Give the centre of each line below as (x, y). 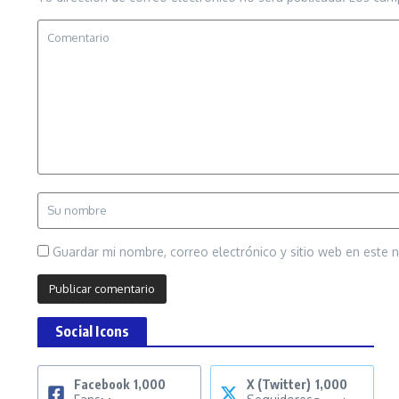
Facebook (102, 385)
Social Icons (93, 332)
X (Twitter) (279, 385)
